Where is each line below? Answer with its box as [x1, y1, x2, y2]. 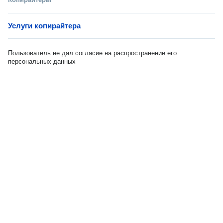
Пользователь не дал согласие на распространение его [8, 49, 177, 57]
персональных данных [8, 58, 76, 65]
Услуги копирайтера [8, 21, 81, 30]
